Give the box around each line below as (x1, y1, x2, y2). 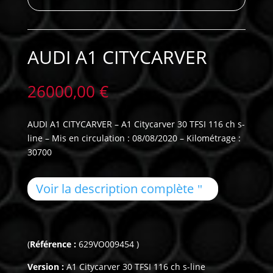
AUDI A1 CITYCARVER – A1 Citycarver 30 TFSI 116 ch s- (27, 118, 245, 130)
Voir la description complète (35, 180, 194, 197)
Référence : (29, 238, 79, 250)
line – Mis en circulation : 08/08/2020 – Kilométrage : (27, 132, 241, 144)
